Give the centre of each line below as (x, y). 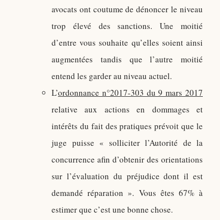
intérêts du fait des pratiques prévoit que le (127, 126)
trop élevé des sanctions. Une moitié (127, 26)
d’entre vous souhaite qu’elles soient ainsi (127, 42)
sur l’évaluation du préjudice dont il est (127, 176)
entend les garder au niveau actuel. (112, 76)
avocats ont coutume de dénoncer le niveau (127, 9)
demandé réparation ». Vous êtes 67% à (127, 193)
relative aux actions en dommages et (127, 109)
